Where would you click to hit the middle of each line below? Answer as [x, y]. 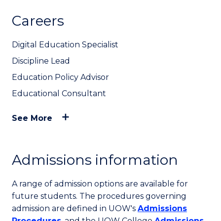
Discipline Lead [41, 61]
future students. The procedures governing [99, 196]
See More [32, 118]
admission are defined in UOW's [75, 209]
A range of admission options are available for [100, 184]
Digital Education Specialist [65, 45]
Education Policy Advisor [60, 77]
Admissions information [95, 160]
